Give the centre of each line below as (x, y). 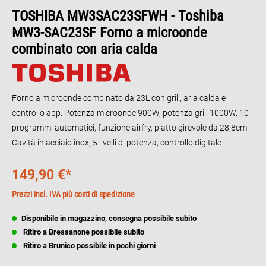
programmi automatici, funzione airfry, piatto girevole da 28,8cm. (130, 128)
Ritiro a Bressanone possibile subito (83, 232)
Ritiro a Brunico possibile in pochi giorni (88, 246)
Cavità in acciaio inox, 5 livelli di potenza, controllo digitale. (118, 142)
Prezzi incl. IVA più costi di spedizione (73, 194)
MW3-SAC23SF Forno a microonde (109, 33)
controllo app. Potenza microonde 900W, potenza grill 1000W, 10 (130, 113)
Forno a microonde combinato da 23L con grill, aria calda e (119, 98)
